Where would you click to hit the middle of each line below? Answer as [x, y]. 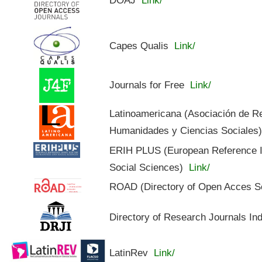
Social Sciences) [148, 167]
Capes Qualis [141, 45]
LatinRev [130, 252]
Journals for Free [149, 85]
